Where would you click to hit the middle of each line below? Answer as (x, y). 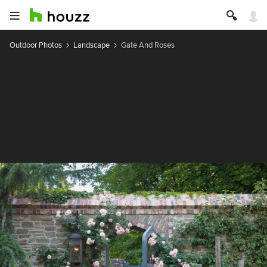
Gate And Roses (148, 45)
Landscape (91, 45)
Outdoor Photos (36, 45)
